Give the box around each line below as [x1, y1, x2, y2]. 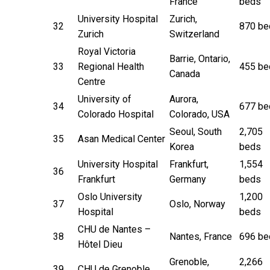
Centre [78, 75, 105, 87]
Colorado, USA [169, 108, 230, 120]
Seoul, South [169, 125, 222, 137]
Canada [169, 67, 200, 80]
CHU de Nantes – [78, 223, 151, 235]
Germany [169, 173, 206, 185]
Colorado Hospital [78, 108, 154, 120]
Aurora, [169, 93, 198, 105]
